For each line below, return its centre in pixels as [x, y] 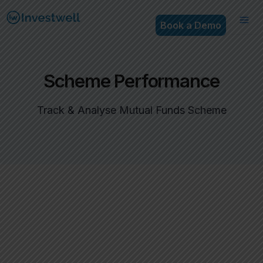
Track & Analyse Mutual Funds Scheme [131, 110]
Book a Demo [191, 25]
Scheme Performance [131, 81]
